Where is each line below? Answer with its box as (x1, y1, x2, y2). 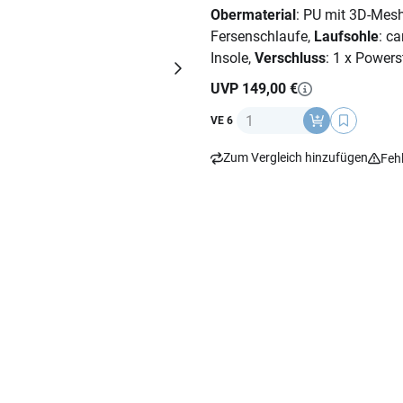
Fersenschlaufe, (210, 28, 314, 45)
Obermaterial (210, 6, 296, 23)
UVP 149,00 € (210, 80, 298, 97)
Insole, (210, 49, 255, 67)
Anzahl (236, 108, 280, 125)
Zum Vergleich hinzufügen (223, 150, 368, 165)
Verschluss (255, 49, 326, 67)
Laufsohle (314, 28, 379, 45)
